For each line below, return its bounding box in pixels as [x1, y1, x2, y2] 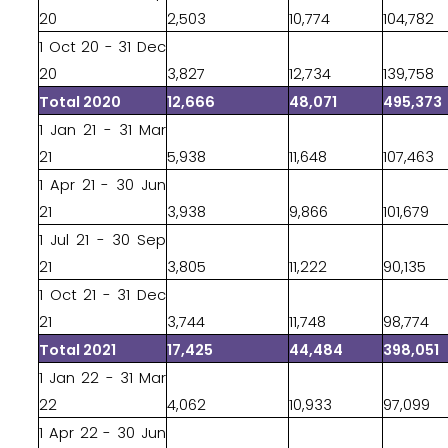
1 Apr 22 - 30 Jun [39, 423, 166, 443]
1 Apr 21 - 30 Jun [39, 175, 166, 195]
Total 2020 [39, 92, 122, 112]
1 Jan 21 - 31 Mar [39, 120, 166, 140]
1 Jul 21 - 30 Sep [39, 230, 166, 250]
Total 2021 [39, 340, 120, 360]
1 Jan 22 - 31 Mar [39, 368, 166, 388]
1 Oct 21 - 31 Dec [39, 285, 166, 305]
